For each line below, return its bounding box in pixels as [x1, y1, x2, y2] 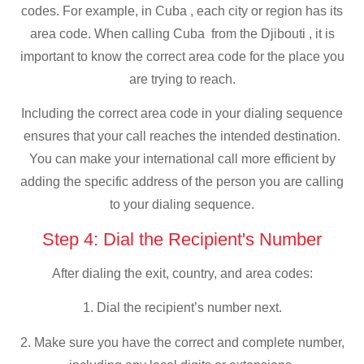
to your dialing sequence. [110, 197, 254, 212]
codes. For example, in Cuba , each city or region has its [21, 3, 343, 18]
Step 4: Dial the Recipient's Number [42, 228, 322, 249]
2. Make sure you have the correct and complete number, [19, 335, 344, 349]
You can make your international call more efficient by [28, 152, 336, 167]
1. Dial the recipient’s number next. [82, 301, 282, 315]
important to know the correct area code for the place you [19, 49, 344, 63]
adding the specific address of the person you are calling [20, 175, 344, 189]
